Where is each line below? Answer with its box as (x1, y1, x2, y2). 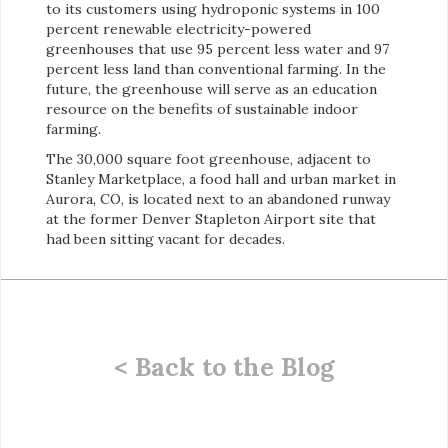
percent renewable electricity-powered (46, 20, 311, 39)
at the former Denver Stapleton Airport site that (46, 210, 376, 229)
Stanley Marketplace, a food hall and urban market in (46, 170, 396, 189)
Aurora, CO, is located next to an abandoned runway (46, 190, 390, 209)
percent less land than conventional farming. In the (46, 60, 386, 79)
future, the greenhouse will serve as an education (46, 80, 377, 99)
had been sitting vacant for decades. (46, 230, 285, 249)
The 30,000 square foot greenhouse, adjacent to (46, 150, 371, 169)
